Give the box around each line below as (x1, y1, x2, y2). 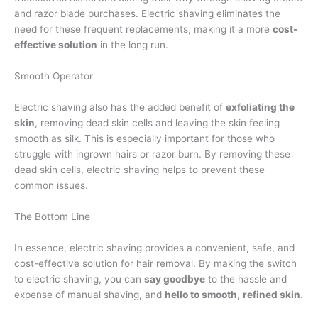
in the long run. (97, 39, 168, 51)
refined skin (243, 288, 300, 300)
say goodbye (144, 273, 205, 285)
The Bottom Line (14, 211, 90, 223)
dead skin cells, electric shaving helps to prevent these (14, 164, 265, 176)
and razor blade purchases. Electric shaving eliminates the (14, 8, 280, 20)
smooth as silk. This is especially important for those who (14, 133, 275, 145)
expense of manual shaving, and (14, 288, 165, 300)
